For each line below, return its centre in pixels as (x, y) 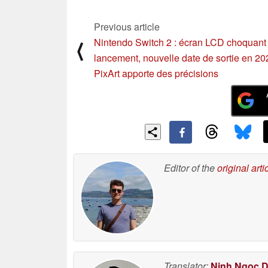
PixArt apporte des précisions (156, 73)
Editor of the (191, 168)
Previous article (127, 26)
